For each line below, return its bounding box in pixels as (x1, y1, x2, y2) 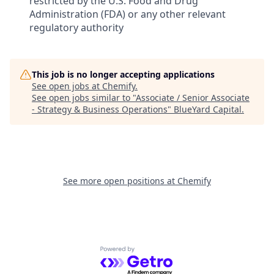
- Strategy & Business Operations (32, 103, 168, 115)
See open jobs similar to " (32, 91, 136, 103)
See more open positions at (63, 174, 177, 187)
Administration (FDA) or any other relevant (29, 7, 226, 21)
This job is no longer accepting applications (32, 68, 215, 80)
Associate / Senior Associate (136, 91, 250, 103)
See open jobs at (32, 80, 102, 92)
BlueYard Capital (174, 103, 242, 115)
